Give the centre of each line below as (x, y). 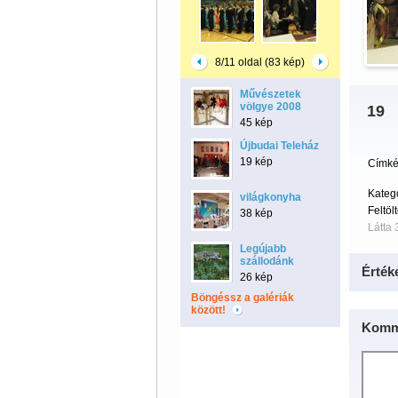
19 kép (256, 162)
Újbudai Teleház (279, 146)
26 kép (256, 277)
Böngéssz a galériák (242, 298)
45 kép (256, 123)
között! (209, 310)
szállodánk (267, 261)
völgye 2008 (270, 107)
